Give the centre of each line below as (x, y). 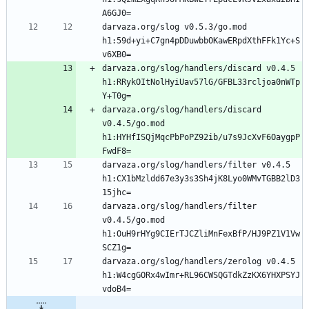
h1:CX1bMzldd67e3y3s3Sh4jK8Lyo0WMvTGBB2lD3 (201, 179)
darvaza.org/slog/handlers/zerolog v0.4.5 (199, 262)
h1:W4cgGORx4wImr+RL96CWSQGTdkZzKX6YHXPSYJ (201, 276)
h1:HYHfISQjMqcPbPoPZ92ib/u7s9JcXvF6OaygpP (201, 138)
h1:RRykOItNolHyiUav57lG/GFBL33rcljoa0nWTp (201, 82)
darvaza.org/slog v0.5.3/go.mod (175, 27)
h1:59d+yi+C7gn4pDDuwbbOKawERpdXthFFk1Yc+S (201, 41)
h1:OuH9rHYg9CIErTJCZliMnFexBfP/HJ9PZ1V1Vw (201, 234)
